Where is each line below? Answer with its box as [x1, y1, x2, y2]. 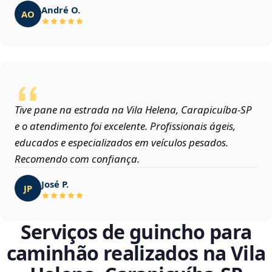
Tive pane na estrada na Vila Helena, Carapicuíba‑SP [15, 103, 252, 117]
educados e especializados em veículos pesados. [15, 135, 228, 150]
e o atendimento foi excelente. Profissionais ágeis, [15, 119, 236, 134]
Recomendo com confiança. [15, 152, 140, 166]
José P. [41, 177, 69, 190]
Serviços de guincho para [20, 219, 252, 245]
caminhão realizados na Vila [6, 240, 266, 267]
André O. [41, 3, 80, 16]
